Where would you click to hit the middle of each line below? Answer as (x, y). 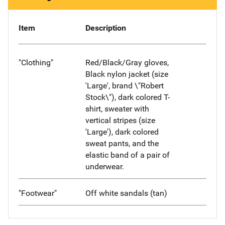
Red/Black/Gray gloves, (127, 62)
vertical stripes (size (120, 120)
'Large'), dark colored (122, 132)
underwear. (104, 166)
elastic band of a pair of (127, 155)
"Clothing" (36, 62)
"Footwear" (38, 193)
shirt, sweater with (117, 108)
